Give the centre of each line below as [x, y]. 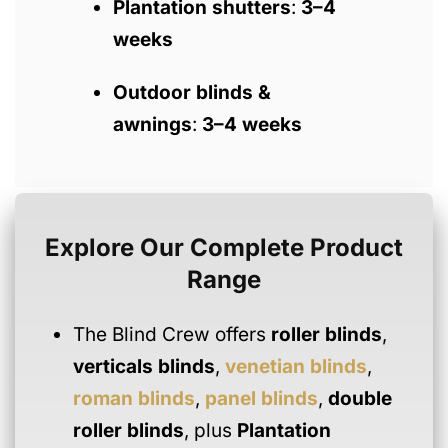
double [359, 398]
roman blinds [133, 398]
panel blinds [261, 398]
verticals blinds [143, 366]
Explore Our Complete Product [224, 247]
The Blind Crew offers [171, 334]
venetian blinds [295, 366]
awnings [152, 125]
